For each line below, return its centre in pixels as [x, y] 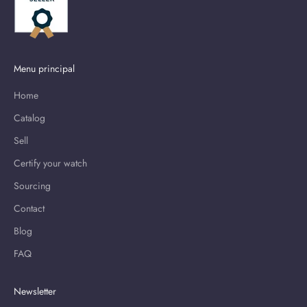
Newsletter [35, 291]
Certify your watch [50, 163]
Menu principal [44, 68]
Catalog [29, 118]
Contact [29, 208]
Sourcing [32, 185]
